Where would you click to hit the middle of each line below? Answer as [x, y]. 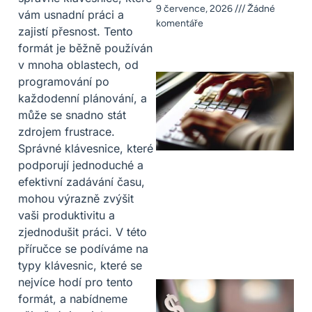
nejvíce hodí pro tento [76, 282]
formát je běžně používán [85, 48]
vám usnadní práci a [71, 15]
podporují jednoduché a [81, 165]
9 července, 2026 [195, 9]
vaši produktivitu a [67, 216]
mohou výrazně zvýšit [76, 199]
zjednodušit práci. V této [83, 232]
